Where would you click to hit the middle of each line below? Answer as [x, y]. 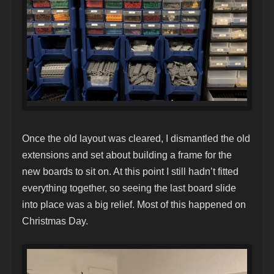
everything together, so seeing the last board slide [129, 188]
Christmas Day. [55, 221]
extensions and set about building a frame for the [127, 155]
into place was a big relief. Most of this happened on [134, 204]
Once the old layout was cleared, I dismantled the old [136, 138]
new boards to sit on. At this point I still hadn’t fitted [130, 171]
